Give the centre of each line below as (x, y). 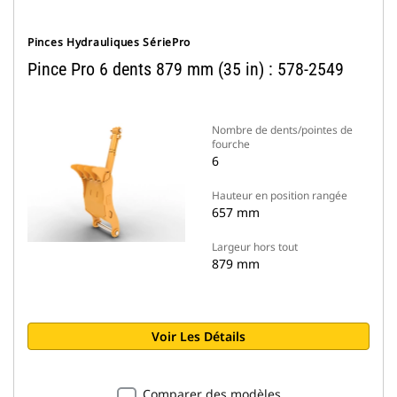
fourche (231, 144)
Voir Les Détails (198, 336)
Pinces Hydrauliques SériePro (109, 42)
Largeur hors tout (255, 247)
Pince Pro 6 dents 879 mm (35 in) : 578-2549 (186, 69)
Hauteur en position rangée (280, 195)
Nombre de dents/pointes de (282, 130)
